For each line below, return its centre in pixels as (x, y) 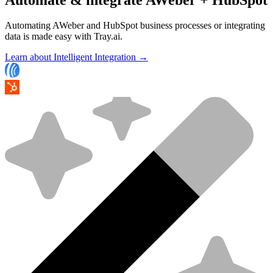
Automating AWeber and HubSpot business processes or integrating (135, 26)
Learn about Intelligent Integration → (76, 57)
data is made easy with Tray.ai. (64, 37)
